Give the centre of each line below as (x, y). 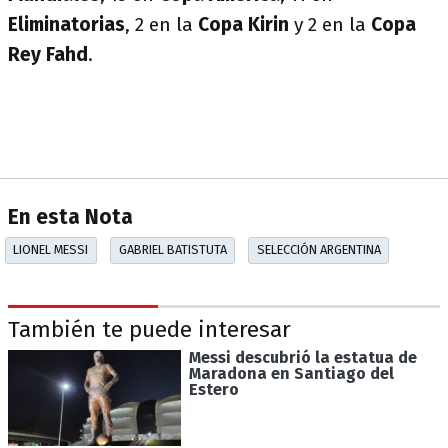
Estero (213, 389)
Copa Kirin (243, 24)
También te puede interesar (149, 330)
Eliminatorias (66, 24)
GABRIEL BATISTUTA (172, 250)
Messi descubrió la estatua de (302, 357)
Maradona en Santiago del (291, 373)
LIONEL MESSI (51, 250)
